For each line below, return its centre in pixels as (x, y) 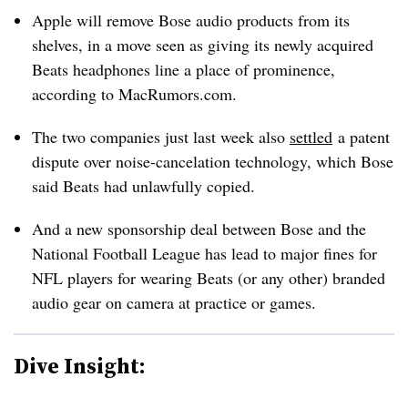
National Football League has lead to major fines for (204, 253)
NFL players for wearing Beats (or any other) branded (209, 278)
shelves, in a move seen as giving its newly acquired (203, 45)
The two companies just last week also (161, 137)
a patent (361, 137)
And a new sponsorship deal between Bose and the (199, 229)
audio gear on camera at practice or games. (174, 302)
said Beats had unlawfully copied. (143, 186)
